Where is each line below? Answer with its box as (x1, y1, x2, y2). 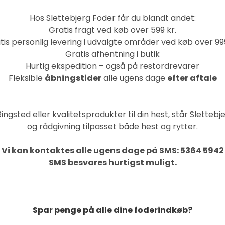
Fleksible (8, 72, 45, 84)
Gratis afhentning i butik (65, 48, 160, 60)
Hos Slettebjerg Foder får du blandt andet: (29, 12, 196, 24)
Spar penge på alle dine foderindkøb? (33, 204, 192, 216)
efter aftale (167, 72, 217, 84)
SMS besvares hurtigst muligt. (48, 157, 177, 168)
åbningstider (44, 72, 101, 84)
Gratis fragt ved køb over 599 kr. (49, 24, 176, 36)
